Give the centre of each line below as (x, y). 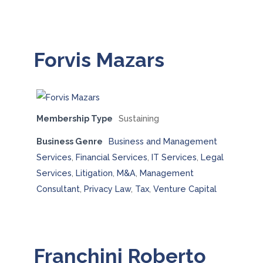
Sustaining (139, 118)
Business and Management (163, 141)
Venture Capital (185, 189)
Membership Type (74, 118)
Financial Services (111, 157)
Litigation (94, 173)
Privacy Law (107, 189)
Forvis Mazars (99, 60)
